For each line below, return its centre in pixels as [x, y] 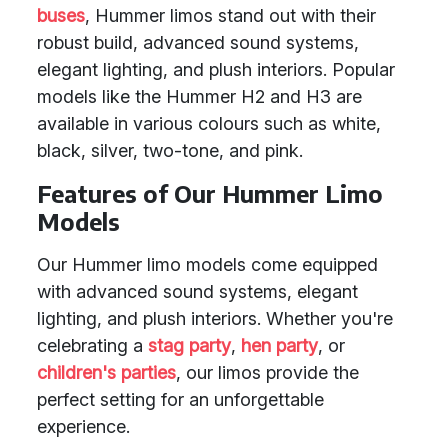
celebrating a [92, 345]
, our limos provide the [267, 372]
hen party [279, 345]
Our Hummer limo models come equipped [207, 264]
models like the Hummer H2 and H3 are [199, 96]
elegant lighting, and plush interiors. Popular [216, 69]
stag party [189, 345]
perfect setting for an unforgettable [180, 399]
